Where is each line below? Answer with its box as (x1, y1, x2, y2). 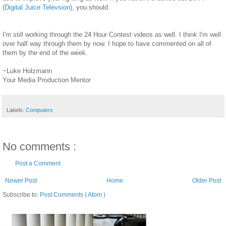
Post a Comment (15, 159, 61, 167)
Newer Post (5, 177, 37, 184)
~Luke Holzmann (3, 67, 52, 75)
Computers (26, 106, 53, 113)
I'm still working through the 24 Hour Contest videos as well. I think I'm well (3, 30, 221, 38)
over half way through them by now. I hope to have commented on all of (3, 39, 211, 47)
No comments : (3, 140, 76, 153)
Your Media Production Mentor (3, 76, 91, 84)
